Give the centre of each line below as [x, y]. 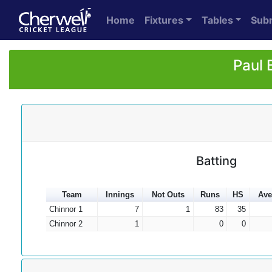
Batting [216, 161]
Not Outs [168, 195]
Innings [120, 195]
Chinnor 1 [66, 209]
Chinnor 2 [66, 224]
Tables [217, 20]
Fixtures [164, 20]
